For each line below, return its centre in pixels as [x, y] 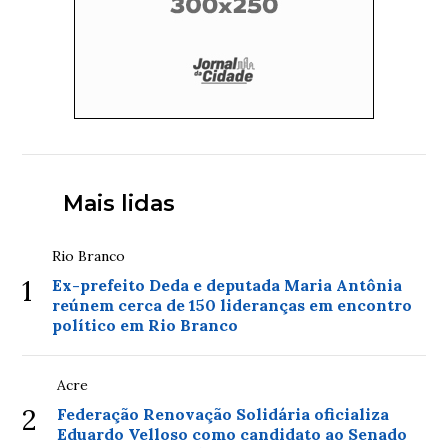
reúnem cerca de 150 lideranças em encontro [232, 305]
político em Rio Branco [145, 325]
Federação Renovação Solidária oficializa [223, 414]
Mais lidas [118, 203]
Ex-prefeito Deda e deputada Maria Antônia [227, 285]
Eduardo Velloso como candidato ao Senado [232, 434]
